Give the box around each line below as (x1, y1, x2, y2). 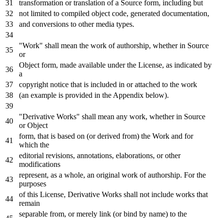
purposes (19, 180, 46, 188)
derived (95, 132, 122, 141)
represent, (19, 171, 51, 180)
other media (76, 20, 116, 29)
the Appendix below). (100, 91, 169, 100)
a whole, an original (57, 171, 122, 180)
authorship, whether (115, 41, 180, 50)
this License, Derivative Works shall (25, 190, 140, 199)
